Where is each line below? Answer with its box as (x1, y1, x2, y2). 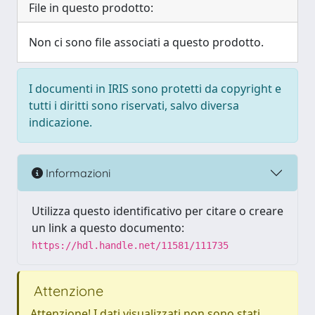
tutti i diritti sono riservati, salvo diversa (29, 98, 239, 113)
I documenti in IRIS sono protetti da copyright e (29, 81, 281, 96)
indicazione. (29, 115, 92, 130)
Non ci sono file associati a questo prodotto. (29, 34, 264, 50)
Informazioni (43, 165, 110, 180)
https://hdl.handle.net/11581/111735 (32, 240, 229, 251)
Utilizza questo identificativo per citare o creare (32, 203, 283, 219)
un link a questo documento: (32, 220, 184, 236)
